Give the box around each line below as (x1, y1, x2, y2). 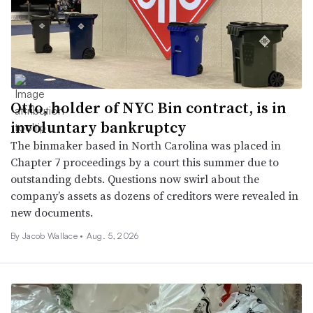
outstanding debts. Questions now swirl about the (10, 170, 259, 187)
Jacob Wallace (22, 230, 80, 241)
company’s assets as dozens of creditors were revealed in (10, 187, 298, 203)
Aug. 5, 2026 (86, 230, 139, 241)
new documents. (10, 204, 93, 220)
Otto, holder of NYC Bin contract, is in (10, 96, 286, 118)
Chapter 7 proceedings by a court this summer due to (10, 154, 279, 170)
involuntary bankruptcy (10, 116, 187, 138)
